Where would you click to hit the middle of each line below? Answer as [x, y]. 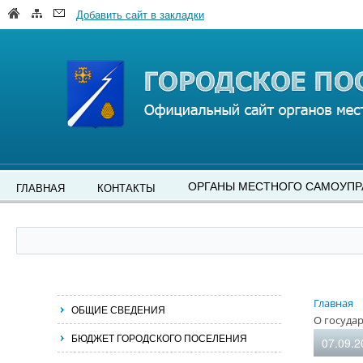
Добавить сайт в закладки [140, 14]
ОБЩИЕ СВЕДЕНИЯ [118, 309]
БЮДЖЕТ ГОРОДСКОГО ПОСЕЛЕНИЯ [159, 337]
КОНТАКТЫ [126, 188]
